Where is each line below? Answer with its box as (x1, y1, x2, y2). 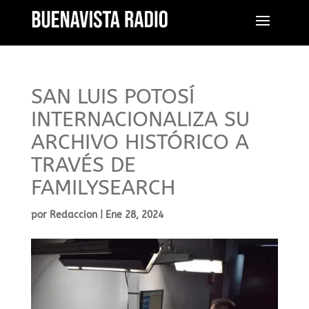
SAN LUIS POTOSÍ (30, 84, 195, 109)
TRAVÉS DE (30, 152, 136, 177)
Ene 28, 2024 (105, 209, 163, 221)
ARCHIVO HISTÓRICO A (30, 130, 249, 154)
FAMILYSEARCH (30, 175, 175, 200)
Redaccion (49, 209, 97, 221)
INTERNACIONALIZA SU (30, 107, 250, 132)
